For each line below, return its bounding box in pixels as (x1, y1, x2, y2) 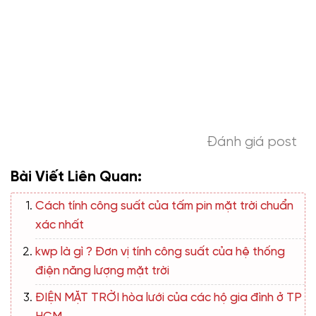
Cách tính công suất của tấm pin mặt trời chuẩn (35, 199, 293, 212)
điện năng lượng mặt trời (35, 264, 169, 277)
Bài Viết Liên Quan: (11, 169, 142, 185)
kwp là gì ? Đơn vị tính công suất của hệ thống (35, 245, 285, 258)
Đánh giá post (207, 135, 297, 150)
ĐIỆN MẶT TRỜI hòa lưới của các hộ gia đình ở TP (35, 291, 302, 304)
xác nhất (35, 218, 84, 231)
